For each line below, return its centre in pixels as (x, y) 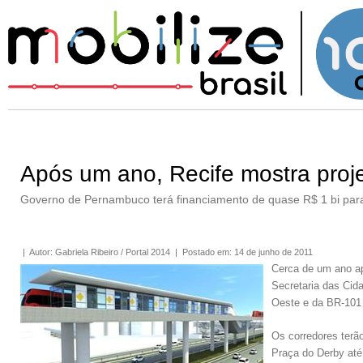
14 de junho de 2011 (273, 252)
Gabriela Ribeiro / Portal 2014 (113, 252)
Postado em (206, 252)
